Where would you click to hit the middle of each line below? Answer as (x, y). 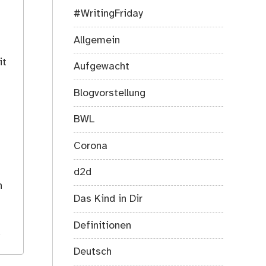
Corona (91, 146)
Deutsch (93, 252)
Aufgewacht (102, 67)
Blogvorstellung (110, 93)
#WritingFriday (109, 13)
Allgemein (97, 40)
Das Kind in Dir (108, 199)
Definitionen (103, 225)
